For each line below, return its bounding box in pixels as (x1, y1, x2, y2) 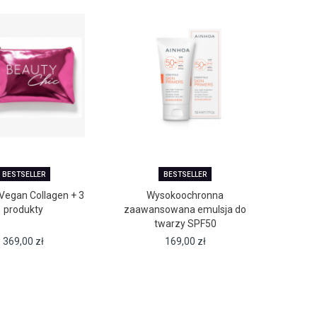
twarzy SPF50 (154, 218, 217, 230)
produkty (4, 204, 44, 216)
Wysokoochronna (146, 190, 224, 202)
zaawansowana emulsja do (124, 204, 247, 216)
